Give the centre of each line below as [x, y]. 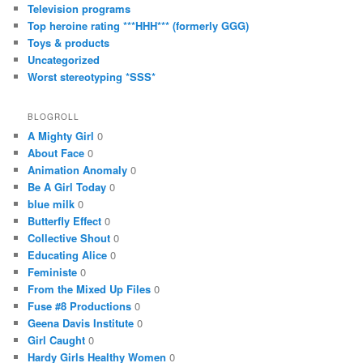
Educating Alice [68, 254]
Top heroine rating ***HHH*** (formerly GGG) [139, 25]
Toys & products [69, 42]
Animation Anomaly [78, 169]
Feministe [53, 271]
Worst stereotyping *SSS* [92, 76]
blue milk [51, 203]
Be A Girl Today [67, 186]
